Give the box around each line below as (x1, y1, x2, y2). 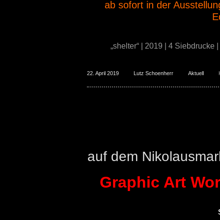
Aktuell (188, 70, 204, 76)
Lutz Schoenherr (134, 70, 173, 76)
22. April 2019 (87, 70, 119, 76)
